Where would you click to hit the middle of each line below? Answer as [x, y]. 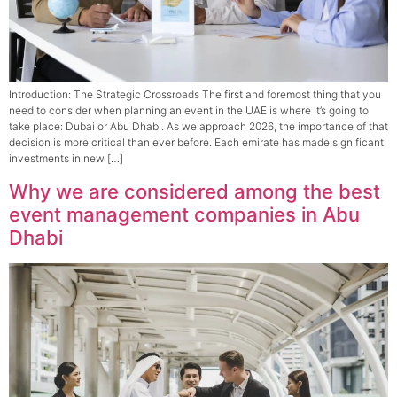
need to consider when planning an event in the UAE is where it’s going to [189, 111]
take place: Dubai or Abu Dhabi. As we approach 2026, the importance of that [198, 127]
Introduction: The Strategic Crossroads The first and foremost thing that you [195, 95]
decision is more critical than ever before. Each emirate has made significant [196, 143]
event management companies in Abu [184, 214]
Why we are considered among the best [195, 191]
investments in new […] [66, 159]
